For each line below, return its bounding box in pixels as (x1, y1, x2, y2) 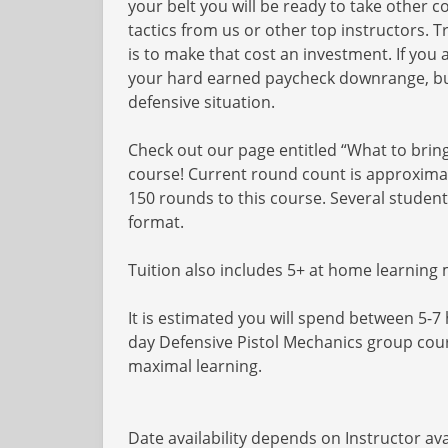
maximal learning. (128, 355, 262, 377)
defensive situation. (128, 91, 275, 113)
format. (128, 211, 184, 233)
